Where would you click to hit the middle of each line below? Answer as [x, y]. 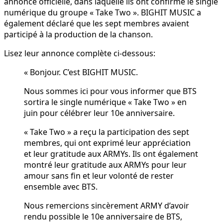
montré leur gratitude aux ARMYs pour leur [105, 165]
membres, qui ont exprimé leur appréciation [107, 143]
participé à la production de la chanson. [78, 35]
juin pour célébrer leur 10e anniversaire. [99, 113]
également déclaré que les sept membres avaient [97, 24]
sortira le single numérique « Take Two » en [105, 102]
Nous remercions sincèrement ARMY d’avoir [107, 206]
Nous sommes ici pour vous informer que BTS [110, 91]
